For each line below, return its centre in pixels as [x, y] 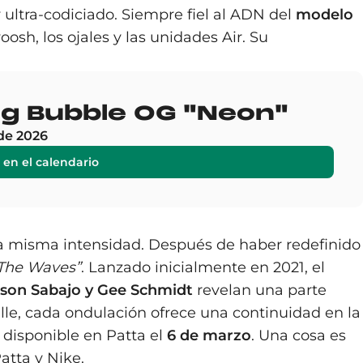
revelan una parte [260, 290]
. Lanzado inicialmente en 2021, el [203, 267]
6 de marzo [209, 335]
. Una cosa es [299, 335]
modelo [325, 15]
